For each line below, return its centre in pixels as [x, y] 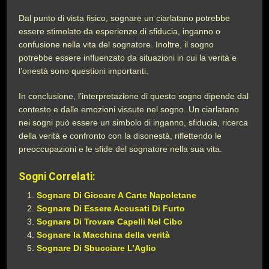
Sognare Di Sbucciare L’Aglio [97, 248]
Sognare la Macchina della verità [104, 235]
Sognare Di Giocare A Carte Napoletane [117, 195]
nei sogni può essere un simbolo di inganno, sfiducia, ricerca [134, 122]
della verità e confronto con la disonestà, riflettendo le [120, 136]
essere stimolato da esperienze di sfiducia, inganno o [120, 31]
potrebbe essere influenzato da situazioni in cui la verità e [128, 58]
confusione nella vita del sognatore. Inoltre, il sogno [116, 44]
